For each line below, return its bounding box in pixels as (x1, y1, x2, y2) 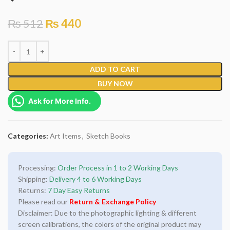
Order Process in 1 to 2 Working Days (57, 163, 178, 172)
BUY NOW (97, 79, 133, 88)
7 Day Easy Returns (48, 186, 110, 195)
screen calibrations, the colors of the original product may (18, 220, 201, 228)
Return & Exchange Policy (69, 197, 156, 206)
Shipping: (18, 175, 48, 183)
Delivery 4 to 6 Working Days (48, 175, 142, 183)
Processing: (18, 163, 57, 172)
